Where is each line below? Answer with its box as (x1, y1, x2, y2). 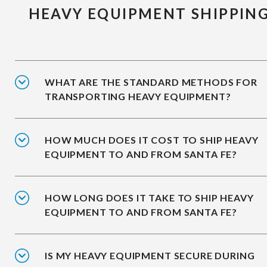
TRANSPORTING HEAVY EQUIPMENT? (45, 90, 231, 102)
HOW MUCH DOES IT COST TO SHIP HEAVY (45, 133, 259, 145)
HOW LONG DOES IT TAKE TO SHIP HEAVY (45, 191, 254, 203)
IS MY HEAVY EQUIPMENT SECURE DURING (45, 249, 255, 261)
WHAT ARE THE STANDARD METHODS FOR (45, 76, 257, 88)
